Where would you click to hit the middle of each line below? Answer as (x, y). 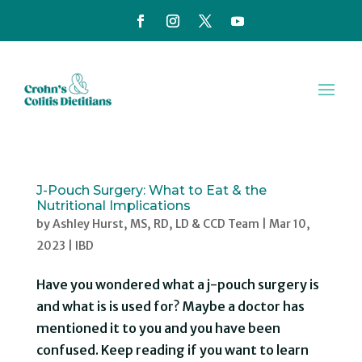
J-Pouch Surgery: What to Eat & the (151, 190)
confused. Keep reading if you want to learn (172, 349)
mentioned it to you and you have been (158, 328)
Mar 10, (289, 223)
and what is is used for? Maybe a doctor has (170, 306)
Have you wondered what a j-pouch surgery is (177, 284)
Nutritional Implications (113, 205)
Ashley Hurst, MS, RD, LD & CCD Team (156, 223)
